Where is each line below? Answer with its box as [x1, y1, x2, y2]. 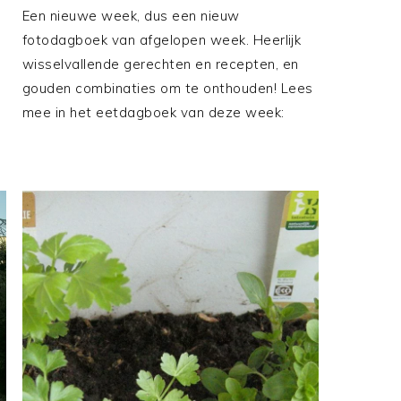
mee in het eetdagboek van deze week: [21, 104, 285, 122]
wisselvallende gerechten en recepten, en [21, 55, 299, 73]
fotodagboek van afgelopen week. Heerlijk [21, 31, 302, 49]
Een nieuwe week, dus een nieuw [21, 7, 240, 25]
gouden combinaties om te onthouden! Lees [21, 80, 313, 98]
